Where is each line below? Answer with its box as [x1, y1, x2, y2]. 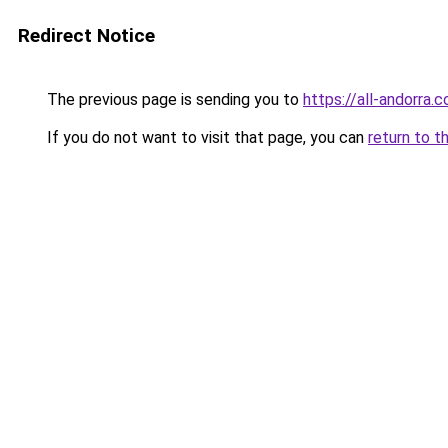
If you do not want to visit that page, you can [43, 128, 368, 147]
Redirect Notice [18, 24, 155, 47]
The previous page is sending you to [43, 90, 303, 109]
